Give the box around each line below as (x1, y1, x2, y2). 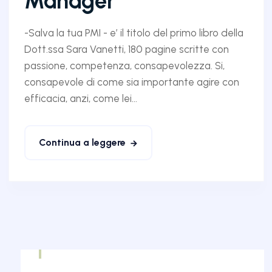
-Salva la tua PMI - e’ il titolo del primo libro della (24, 26, 243, 39)
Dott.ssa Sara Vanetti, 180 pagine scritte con (24, 42, 229, 55)
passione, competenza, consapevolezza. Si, (24, 59, 225, 72)
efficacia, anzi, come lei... (24, 92, 137, 104)
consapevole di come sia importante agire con (24, 75, 239, 88)
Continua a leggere (38, 136, 126, 148)
